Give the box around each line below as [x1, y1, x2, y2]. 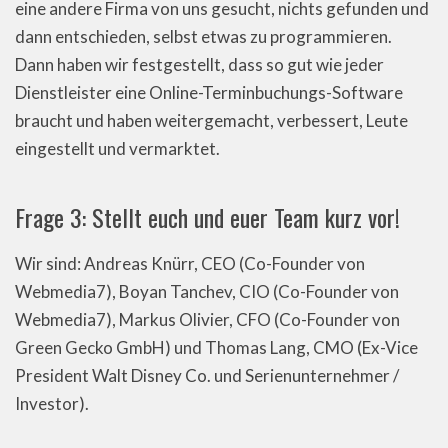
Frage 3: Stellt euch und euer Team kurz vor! [15, 199, 400, 235]
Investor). [15, 393, 89, 414]
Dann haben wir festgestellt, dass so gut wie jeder [15, 54, 384, 75]
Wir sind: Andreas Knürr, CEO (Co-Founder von [15, 253, 365, 274]
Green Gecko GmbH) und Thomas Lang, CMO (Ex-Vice [15, 337, 418, 358]
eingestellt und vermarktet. [15, 138, 220, 159]
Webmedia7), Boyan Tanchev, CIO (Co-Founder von [15, 281, 399, 302]
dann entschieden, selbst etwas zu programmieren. [15, 26, 392, 47]
